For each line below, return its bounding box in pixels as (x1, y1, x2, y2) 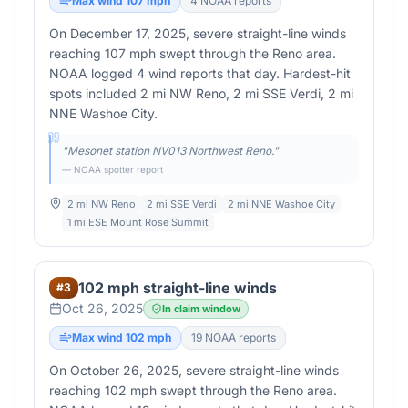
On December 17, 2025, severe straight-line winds (49, 25, 346, 41)
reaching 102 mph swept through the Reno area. (49, 382, 337, 398)
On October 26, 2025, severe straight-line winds (49, 362, 339, 378)
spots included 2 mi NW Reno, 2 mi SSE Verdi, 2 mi (49, 86, 353, 101)
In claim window (162, 302, 240, 315)
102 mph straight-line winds (78, 279, 277, 297)
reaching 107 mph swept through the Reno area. (49, 46, 336, 61)
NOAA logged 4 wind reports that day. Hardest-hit (49, 66, 351, 81)
